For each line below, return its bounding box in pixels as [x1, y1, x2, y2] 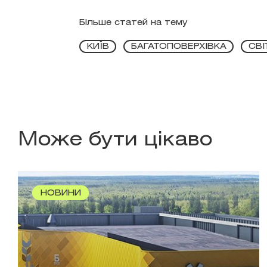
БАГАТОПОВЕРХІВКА [131, 43, 226, 51]
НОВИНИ [40, 189, 81, 197]
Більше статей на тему [79, 18, 188, 27]
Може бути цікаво [18, 131, 212, 149]
